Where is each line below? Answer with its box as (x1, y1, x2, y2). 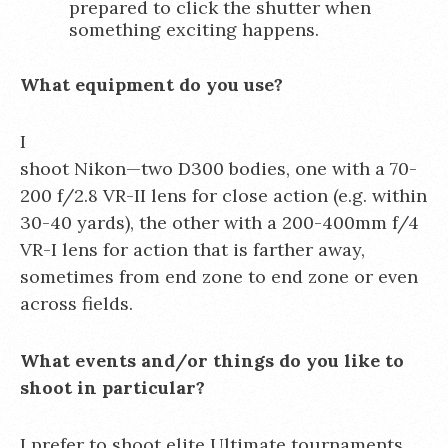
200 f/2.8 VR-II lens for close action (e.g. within (20, 184, 427, 207)
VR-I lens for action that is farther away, (20, 238, 365, 261)
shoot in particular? (20, 376, 205, 399)
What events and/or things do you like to (20, 349, 404, 372)
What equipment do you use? (20, 73, 283, 96)
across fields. (20, 292, 133, 315)
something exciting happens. (68, 18, 319, 41)
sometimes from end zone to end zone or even (20, 265, 418, 288)
